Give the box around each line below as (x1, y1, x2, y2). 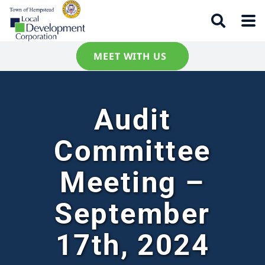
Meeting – (60, 166, 205, 199)
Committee (54, 134, 211, 168)
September (54, 197, 211, 231)
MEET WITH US (93, 49, 167, 63)
